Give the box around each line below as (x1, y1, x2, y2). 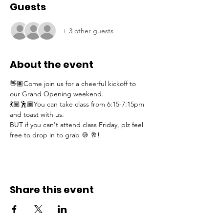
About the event (10, 58, 93, 71)
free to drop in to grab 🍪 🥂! (10, 131, 100, 139)
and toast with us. (10, 110, 68, 119)
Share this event (10, 183, 94, 197)
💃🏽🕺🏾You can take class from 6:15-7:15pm (10, 100, 146, 109)
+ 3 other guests (63, 26, 113, 35)
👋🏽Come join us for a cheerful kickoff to (10, 79, 138, 88)
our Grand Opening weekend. (10, 89, 106, 98)
